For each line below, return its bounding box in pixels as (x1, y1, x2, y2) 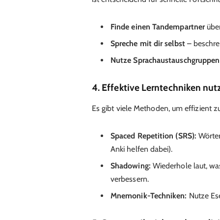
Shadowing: (110, 161, 151, 170)
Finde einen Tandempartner (110, 22, 205, 31)
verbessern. (110, 174, 149, 184)
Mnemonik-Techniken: (110, 191, 187, 200)
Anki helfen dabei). (110, 144, 173, 154)
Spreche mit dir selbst (110, 38, 185, 48)
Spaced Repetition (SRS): (110, 131, 196, 140)
